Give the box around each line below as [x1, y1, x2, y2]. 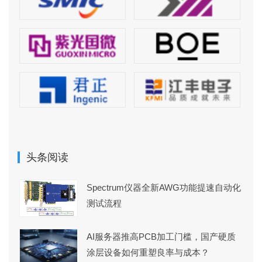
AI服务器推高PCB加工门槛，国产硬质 [87, 232, 236, 242]
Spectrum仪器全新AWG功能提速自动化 [87, 182, 241, 193]
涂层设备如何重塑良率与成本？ [87, 247, 209, 258]
